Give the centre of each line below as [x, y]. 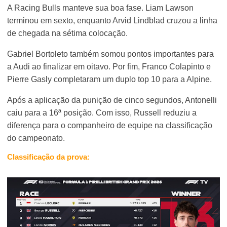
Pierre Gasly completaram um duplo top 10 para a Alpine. [110, 79]
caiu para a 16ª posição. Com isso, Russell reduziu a [102, 112]
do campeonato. [36, 138]
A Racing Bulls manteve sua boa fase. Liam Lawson [101, 8]
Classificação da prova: [49, 157]
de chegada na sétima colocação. [68, 33]
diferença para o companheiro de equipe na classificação [110, 125]
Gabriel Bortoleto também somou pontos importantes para [111, 54]
